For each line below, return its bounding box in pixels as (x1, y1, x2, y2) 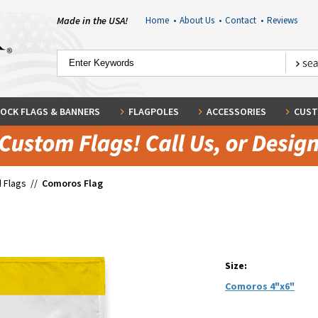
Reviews (266, 14, 297, 26)
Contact (224, 14, 261, 26)
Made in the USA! (57, 14, 128, 27)
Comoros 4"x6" (225, 280, 295, 292)
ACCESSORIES (206, 105, 266, 118)
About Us (179, 14, 219, 26)
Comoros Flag (42, 177, 103, 190)
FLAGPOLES (128, 105, 179, 118)
